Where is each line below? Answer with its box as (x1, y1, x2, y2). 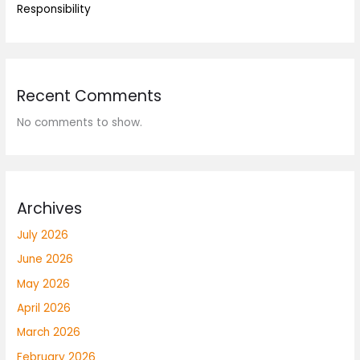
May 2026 (17, 276, 71, 292)
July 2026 (17, 227, 69, 243)
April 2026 (17, 300, 72, 316)
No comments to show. (17, 114, 143, 130)
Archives (17, 197, 83, 219)
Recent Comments (17, 84, 162, 107)
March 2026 (17, 325, 81, 341)
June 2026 (17, 252, 74, 268)
